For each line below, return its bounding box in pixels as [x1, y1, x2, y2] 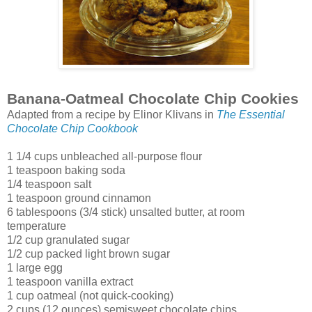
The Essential [217, 108, 285, 120]
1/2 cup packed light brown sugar [7, 247, 170, 260]
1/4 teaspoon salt [7, 178, 91, 190]
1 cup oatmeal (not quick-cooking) [7, 289, 173, 302]
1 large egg [7, 261, 63, 274]
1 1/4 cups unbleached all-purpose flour [7, 150, 202, 162]
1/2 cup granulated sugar [7, 233, 130, 246]
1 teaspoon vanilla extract [7, 275, 133, 288]
